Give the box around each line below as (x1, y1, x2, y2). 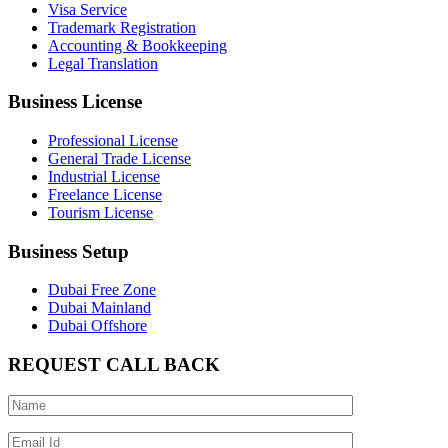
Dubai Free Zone (48, 281, 156, 299)
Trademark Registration (48, 18, 196, 36)
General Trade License (48, 149, 191, 167)
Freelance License (48, 185, 162, 203)
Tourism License (48, 203, 153, 221)
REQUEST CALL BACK (8, 354, 220, 376)
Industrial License (48, 167, 160, 185)
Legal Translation (48, 54, 158, 72)
